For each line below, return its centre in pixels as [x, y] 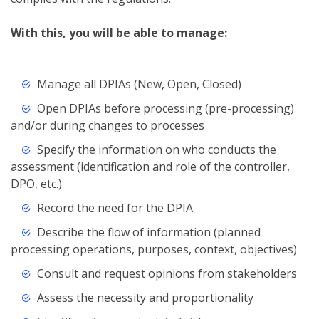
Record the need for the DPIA [115, 208]
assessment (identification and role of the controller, [150, 167]
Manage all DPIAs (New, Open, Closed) [139, 84]
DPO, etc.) [36, 184]
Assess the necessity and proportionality [145, 298]
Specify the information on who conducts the [156, 150]
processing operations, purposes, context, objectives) [154, 250]
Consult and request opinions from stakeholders [167, 274]
